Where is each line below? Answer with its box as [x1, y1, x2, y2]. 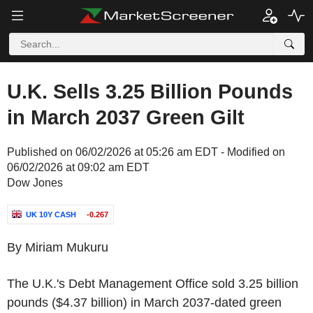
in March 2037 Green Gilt [7, 106, 245, 129]
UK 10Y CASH [26, 210, 76, 219]
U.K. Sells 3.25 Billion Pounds [7, 80, 293, 103]
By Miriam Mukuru [7, 240, 108, 254]
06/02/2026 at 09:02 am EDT [7, 161, 150, 173]
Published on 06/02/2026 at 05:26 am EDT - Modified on [7, 146, 285, 158]
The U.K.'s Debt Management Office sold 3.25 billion [7, 277, 298, 291]
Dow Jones [7, 177, 63, 189]
